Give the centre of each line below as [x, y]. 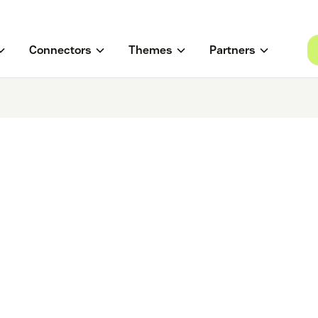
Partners [232, 50]
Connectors [60, 50]
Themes [150, 50]
